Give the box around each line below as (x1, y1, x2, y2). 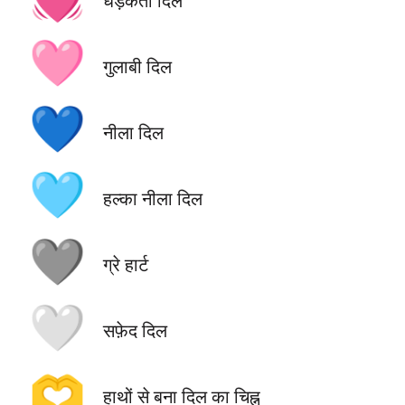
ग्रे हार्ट (102, 253, 148, 277)
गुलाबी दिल (102, 54, 172, 78)
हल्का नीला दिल (102, 186, 202, 210)
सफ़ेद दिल (102, 319, 167, 343)
